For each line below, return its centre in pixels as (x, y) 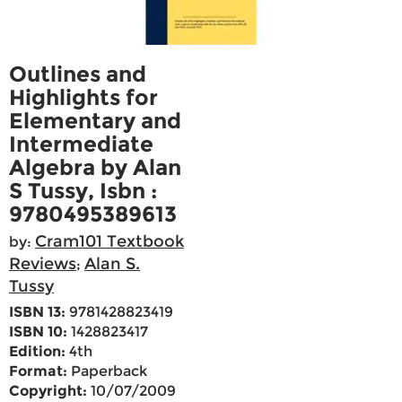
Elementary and (95, 121)
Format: (38, 371)
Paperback (107, 371)
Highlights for (83, 98)
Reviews (43, 264)
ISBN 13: (37, 312)
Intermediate (81, 144)
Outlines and (78, 74)
